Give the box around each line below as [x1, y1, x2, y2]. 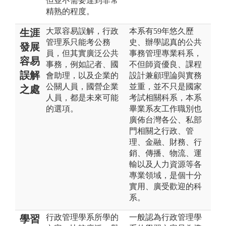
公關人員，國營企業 [46, 82, 119, 91]
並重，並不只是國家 [129, 82, 202, 91]
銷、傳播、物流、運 [129, 148, 202, 157]
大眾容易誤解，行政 [46, 26, 119, 35]
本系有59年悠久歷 [129, 26, 194, 35]
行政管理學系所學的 [46, 212, 119, 221]
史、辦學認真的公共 [129, 37, 202, 46]
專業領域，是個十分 [129, 171, 202, 180]
